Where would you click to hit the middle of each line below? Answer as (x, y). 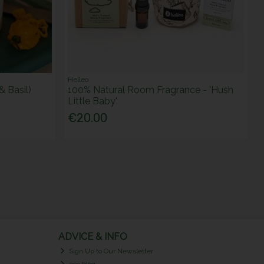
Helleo (78, 80)
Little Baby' (93, 101)
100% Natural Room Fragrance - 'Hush (151, 90)
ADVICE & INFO (93, 236)
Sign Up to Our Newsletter (110, 251)
